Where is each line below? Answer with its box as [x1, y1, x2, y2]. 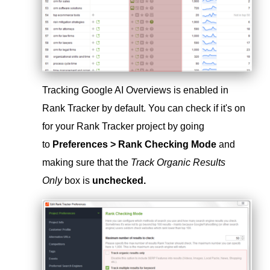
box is [62, 175, 92, 186]
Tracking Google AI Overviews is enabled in [42, 85, 228, 96]
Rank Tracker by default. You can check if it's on [42, 103, 245, 114]
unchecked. [92, 175, 146, 186]
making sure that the [42, 157, 131, 168]
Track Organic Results [131, 157, 225, 168]
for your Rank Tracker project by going [42, 121, 204, 132]
